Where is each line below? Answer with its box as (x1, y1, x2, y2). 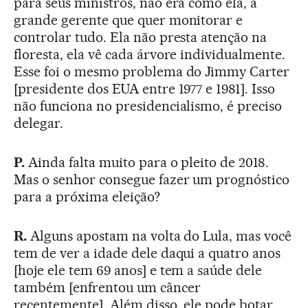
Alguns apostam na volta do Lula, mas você (30, 228, 292, 244)
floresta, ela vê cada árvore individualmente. (14, 46, 286, 63)
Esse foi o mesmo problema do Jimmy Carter (14, 63, 290, 80)
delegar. (14, 115, 63, 131)
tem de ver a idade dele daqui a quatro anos (14, 245, 281, 261)
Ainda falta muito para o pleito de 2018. (27, 154, 269, 170)
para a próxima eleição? (14, 188, 160, 205)
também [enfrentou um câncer (14, 279, 201, 296)
